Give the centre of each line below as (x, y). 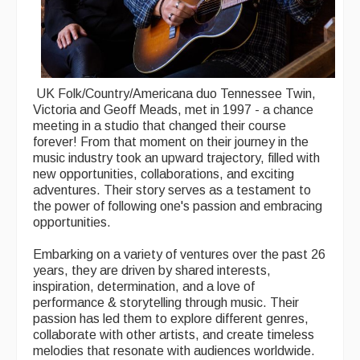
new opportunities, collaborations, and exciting (164, 174)
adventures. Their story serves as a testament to (172, 190)
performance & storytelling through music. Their (166, 303)
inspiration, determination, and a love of (144, 287)
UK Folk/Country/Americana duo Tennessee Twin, (174, 94)
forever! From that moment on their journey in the (171, 142)
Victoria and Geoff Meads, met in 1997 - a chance (173, 110)
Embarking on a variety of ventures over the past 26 (179, 255)
